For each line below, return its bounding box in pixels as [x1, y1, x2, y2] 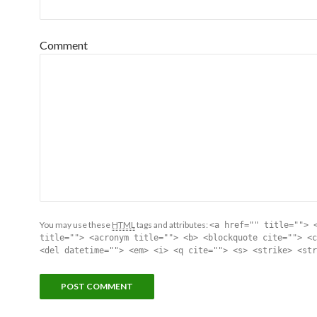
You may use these [40, 219, 112, 230]
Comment [40, 38, 88, 52]
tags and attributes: [135, 219, 209, 230]
